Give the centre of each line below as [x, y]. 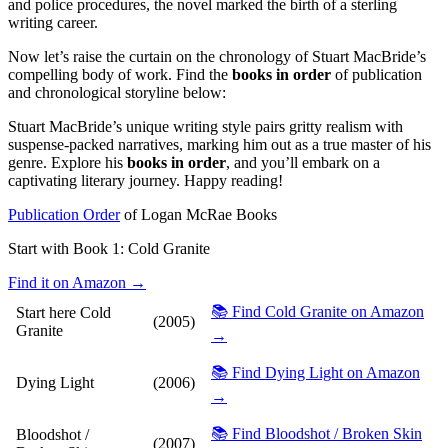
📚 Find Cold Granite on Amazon [317, 311]
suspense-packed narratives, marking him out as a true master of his [219, 144]
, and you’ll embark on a [303, 162]
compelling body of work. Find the [120, 74]
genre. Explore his [67, 162]
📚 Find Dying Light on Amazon [315, 372]
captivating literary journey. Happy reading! [145, 180]
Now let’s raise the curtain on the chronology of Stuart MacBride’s [217, 56]
